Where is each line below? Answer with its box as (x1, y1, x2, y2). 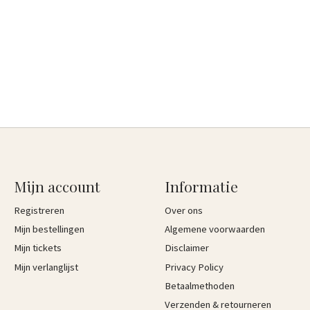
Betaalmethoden (164, 279, 235, 292)
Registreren (13, 204, 64, 217)
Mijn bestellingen (13, 223, 84, 236)
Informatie (164, 176, 238, 196)
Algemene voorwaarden (164, 223, 265, 236)
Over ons (164, 204, 203, 217)
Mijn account (13, 176, 100, 196)
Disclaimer (164, 241, 209, 255)
